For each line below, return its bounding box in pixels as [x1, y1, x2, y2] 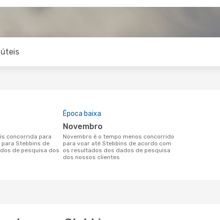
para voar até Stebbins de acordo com [63, 140, 171, 147]
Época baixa [63, 110, 101, 118]
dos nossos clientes [63, 154, 120, 161]
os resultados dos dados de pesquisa [63, 147, 170, 154]
